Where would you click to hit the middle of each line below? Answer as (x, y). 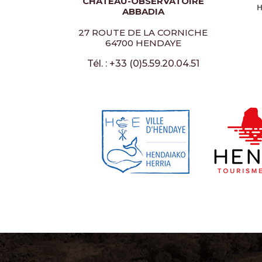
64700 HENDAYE (143, 43)
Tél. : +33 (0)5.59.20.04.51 (143, 63)
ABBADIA (143, 11)
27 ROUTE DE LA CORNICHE (143, 32)
